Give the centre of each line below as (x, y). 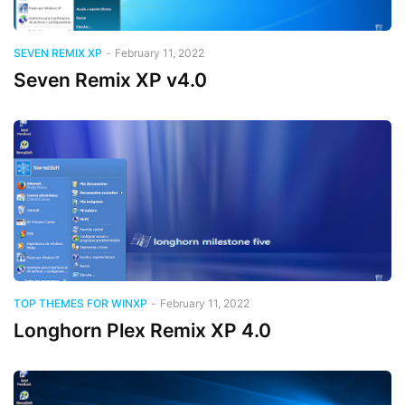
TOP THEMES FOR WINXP (80, 303)
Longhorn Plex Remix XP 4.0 (142, 330)
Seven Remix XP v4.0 (110, 80)
